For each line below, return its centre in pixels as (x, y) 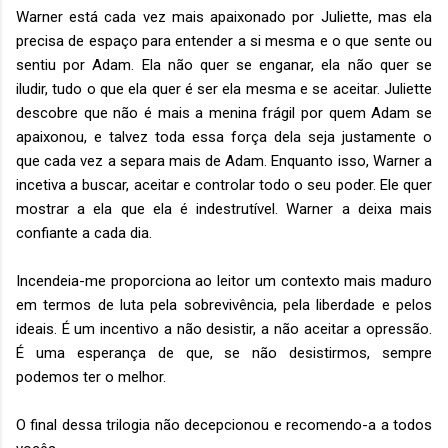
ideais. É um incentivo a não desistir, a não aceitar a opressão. (224, 328)
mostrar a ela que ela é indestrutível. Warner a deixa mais (224, 208)
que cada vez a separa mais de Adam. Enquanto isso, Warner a (224, 160)
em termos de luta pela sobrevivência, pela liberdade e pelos (224, 304)
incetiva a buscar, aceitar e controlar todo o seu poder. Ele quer (224, 184)
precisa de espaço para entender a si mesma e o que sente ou (224, 40)
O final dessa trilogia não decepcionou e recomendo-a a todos (224, 424)
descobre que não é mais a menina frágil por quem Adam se (224, 112)
